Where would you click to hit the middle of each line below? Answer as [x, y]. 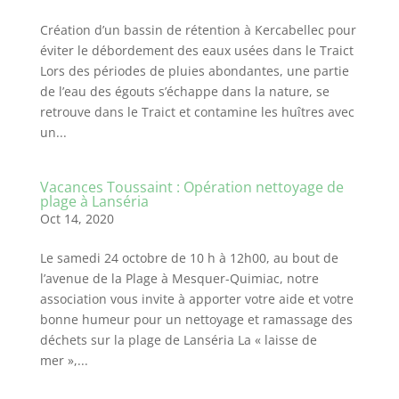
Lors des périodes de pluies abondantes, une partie [194, 71]
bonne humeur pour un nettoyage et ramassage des [196, 319]
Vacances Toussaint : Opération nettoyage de [191, 187]
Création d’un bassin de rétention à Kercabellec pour [198, 30]
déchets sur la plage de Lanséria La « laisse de [178, 340]
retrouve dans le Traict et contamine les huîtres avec [197, 112]
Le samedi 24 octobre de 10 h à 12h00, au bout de [189, 258]
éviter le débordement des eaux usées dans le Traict [196, 50]
